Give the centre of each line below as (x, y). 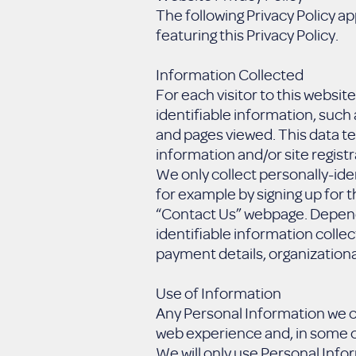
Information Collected (230, 74)
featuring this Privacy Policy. (247, 35)
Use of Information (219, 293)
